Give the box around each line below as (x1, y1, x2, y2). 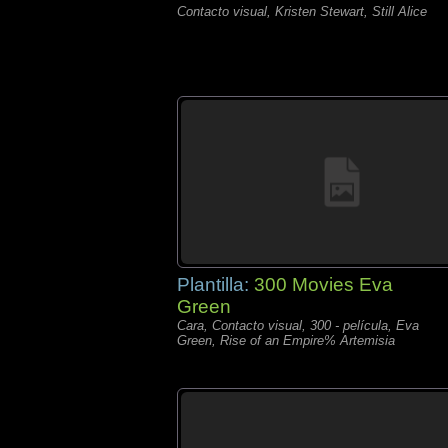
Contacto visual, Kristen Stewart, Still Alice (177, 4, 427, 19)
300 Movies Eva (254, 274, 393, 295)
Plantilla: (177, 274, 254, 295)
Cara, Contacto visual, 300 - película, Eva (177, 318, 419, 333)
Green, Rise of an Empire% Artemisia (177, 333, 395, 348)
